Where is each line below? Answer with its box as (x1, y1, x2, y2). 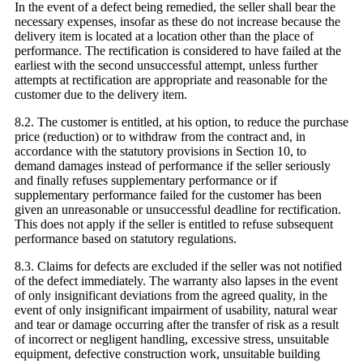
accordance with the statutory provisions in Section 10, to (15, 144, 306, 159)
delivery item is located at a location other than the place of (15, 29, 314, 44)
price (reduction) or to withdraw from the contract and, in (15, 130, 305, 144)
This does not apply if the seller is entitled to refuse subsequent (15, 217, 333, 232)
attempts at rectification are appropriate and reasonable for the (15, 73, 327, 88)
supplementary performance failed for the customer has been (15, 188, 322, 203)
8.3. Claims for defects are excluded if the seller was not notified (15, 259, 342, 274)
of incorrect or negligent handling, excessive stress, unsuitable (15, 332, 329, 347)
